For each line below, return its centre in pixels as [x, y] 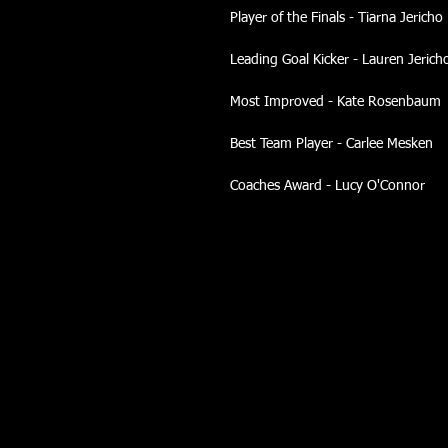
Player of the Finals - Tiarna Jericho [336, 17]
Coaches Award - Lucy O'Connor [327, 185]
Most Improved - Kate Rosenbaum [335, 101]
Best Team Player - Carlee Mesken [331, 143]
